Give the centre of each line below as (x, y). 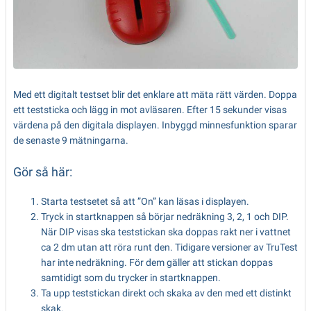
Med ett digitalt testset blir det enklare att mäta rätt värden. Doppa (155, 95)
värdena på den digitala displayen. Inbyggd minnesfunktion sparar (155, 125)
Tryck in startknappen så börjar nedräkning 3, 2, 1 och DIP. (165, 216)
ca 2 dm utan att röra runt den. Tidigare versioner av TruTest (169, 247)
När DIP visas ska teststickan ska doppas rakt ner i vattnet (166, 232)
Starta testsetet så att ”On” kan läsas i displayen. (145, 201)
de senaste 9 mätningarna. (71, 141)
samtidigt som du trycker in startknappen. (131, 277)
